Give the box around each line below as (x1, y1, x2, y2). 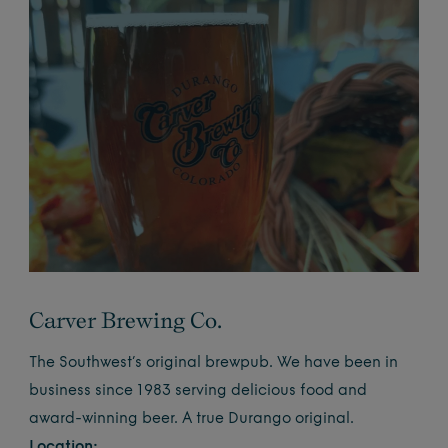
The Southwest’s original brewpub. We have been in (29, 356, 399, 371)
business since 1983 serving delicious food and (29, 384, 368, 399)
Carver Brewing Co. (29, 307, 223, 333)
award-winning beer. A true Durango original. (29, 412, 355, 427)
